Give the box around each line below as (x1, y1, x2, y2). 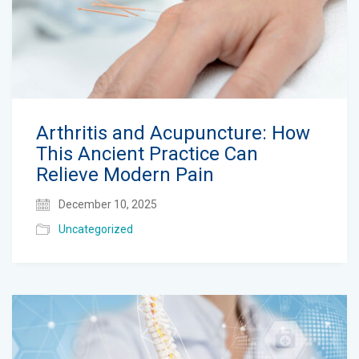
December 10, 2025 (56, 197, 157, 211)
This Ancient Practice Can (36, 142, 258, 165)
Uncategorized (58, 222, 133, 236)
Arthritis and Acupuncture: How (36, 121, 310, 144)
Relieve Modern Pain (36, 163, 214, 186)
